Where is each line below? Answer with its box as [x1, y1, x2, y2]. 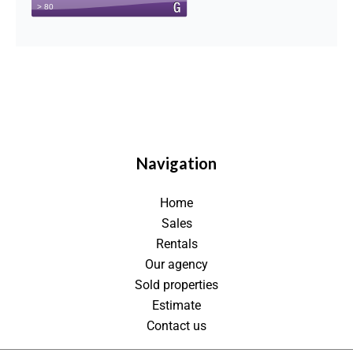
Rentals [155, 236, 198, 251]
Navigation [136, 154, 217, 173]
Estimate [152, 298, 201, 313]
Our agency [145, 257, 208, 272]
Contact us [147, 318, 206, 333]
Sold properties [135, 277, 218, 292]
